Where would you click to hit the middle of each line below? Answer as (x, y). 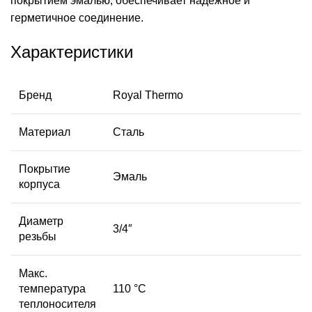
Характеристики (72, 52)
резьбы (38, 236)
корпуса (39, 184)
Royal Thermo (148, 95)
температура (52, 288)
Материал (45, 132)
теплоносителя (57, 304)
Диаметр (41, 221)
